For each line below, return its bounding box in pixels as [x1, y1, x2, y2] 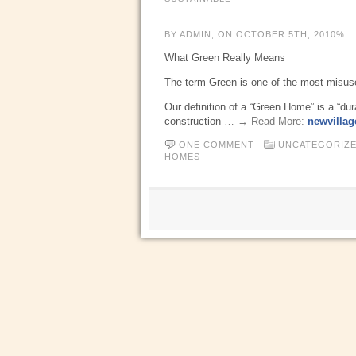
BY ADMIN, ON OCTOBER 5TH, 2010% [164, 29, 345, 39]
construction [164, 115, 224, 127]
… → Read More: [224, 115, 308, 127]
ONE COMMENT [179, 140, 254, 149]
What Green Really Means [164, 52, 288, 64]
